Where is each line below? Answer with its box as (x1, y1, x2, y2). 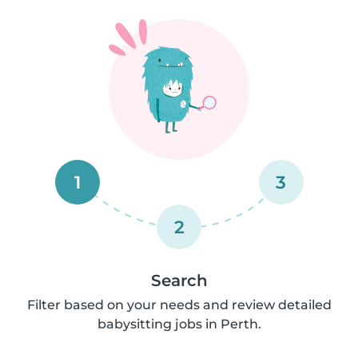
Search (150, 270, 208, 290)
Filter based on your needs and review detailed (26, 296, 332, 312)
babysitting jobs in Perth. (97, 316, 261, 332)
